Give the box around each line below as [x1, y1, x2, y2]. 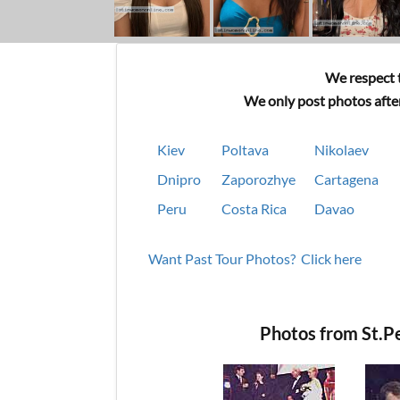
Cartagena [314, 171, 379, 187]
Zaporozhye [221, 171, 296, 187]
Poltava [221, 141, 269, 158]
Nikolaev [314, 141, 369, 158]
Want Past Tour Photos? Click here [148, 250, 362, 267]
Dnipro [157, 171, 201, 187]
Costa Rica [221, 200, 287, 217]
